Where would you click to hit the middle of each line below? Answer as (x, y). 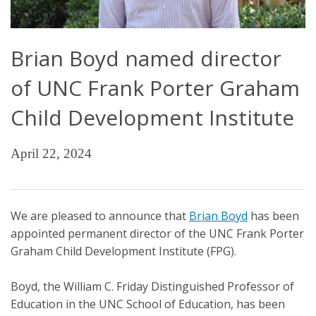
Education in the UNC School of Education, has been (148, 304)
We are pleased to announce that (100, 215)
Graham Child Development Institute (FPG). (123, 251)
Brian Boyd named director (146, 58)
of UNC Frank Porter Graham (155, 87)
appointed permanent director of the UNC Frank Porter (157, 233)
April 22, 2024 (51, 153)
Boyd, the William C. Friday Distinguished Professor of (152, 286)
